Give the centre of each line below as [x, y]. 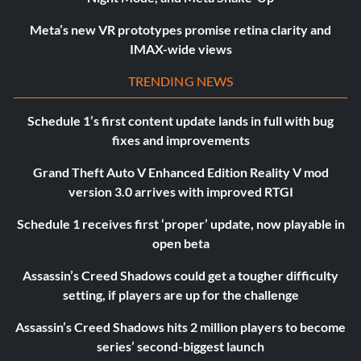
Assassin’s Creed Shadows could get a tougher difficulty [180, 276]
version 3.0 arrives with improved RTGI [180, 192]
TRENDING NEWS [180, 81]
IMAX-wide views [180, 49]
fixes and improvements [180, 140]
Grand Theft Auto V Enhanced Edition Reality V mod [180, 172]
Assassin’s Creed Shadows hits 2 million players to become [180, 327]
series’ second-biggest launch [180, 346]
